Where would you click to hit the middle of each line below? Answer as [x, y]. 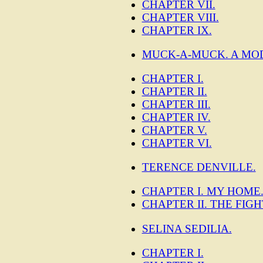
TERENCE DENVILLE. [199, 167]
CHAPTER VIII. [180, 17]
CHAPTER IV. [176, 117]
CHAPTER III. [176, 104]
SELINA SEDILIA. [187, 228]
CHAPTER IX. [177, 30]
